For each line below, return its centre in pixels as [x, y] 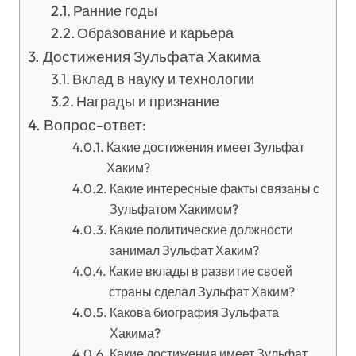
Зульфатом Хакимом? [174, 209]
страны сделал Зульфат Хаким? [201, 292]
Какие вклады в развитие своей [200, 271]
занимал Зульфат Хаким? [184, 250]
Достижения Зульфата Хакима [151, 56]
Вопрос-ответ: [95, 125]
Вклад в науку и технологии [164, 79]
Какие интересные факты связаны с [214, 188]
